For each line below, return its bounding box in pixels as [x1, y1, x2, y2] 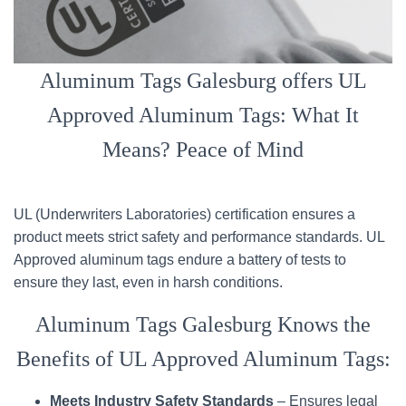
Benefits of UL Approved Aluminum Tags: [15, 347, 391, 371]
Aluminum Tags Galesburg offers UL [39, 69, 367, 92]
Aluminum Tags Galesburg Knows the [35, 313, 371, 336]
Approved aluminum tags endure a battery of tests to [14, 252, 346, 267]
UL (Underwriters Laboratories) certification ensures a [14, 207, 355, 222]
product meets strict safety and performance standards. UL [14, 229, 384, 245]
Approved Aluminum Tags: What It [47, 103, 359, 127]
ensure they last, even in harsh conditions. [14, 275, 283, 290]
